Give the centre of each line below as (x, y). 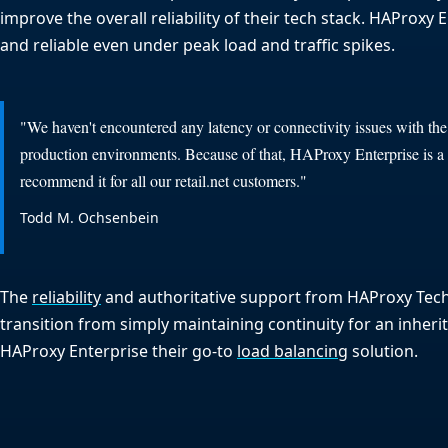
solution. (383, 351)
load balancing (292, 351)
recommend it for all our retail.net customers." (163, 180)
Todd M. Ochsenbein (89, 217)
